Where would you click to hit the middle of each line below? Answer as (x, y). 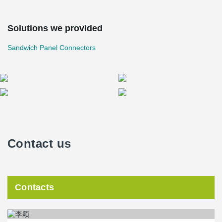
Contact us (39, 143)
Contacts (35, 187)
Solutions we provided (55, 28)
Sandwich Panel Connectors (52, 48)
